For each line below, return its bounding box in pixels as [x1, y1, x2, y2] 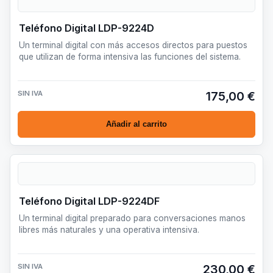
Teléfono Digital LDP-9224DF [19, 194, 160, 207]
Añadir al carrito [106, 119, 167, 129]
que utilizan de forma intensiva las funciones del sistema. [19, 51, 241, 62]
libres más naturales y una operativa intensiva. [19, 224, 199, 235]
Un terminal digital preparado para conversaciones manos [19, 213, 246, 223]
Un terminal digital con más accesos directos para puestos [19, 40, 247, 50]
